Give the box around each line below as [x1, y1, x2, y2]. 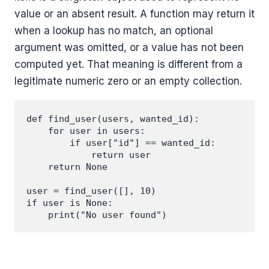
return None [26, 161, 107, 172]
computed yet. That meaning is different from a [14, 58, 243, 70]
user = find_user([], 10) [26, 185, 156, 196]
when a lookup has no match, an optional [14, 24, 213, 37]
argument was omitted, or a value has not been [14, 41, 244, 53]
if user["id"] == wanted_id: [26, 137, 216, 148]
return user [26, 149, 151, 160]
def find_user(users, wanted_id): [26, 113, 199, 124]
